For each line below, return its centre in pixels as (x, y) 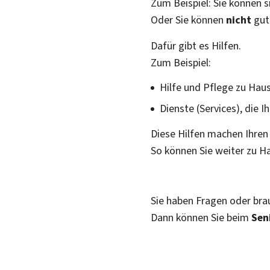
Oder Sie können (188, 20)
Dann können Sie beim (201, 217)
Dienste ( (180, 108)
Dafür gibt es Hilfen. (196, 46)
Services (218, 108)
